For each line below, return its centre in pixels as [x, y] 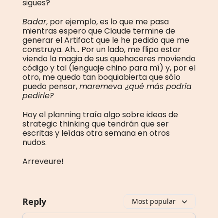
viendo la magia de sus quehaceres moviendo [109, 59]
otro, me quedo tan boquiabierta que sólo [101, 77]
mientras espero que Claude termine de [99, 31]
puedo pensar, [51, 86]
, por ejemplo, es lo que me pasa [108, 22]
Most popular [154, 201]
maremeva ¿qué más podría [136, 86]
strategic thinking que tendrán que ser [96, 124]
